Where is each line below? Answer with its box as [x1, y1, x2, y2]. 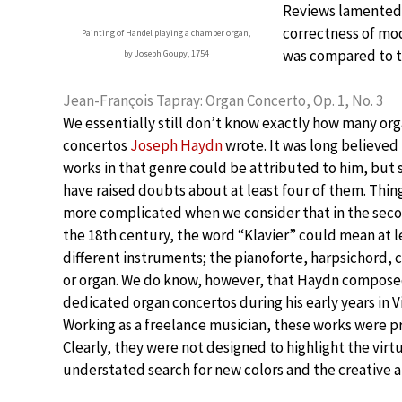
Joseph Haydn [130, 135, 223, 155]
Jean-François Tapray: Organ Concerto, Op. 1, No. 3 [63, 91, 383, 110]
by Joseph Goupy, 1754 [123, 48, 209, 59]
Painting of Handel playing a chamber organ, [82, 27, 250, 39]
